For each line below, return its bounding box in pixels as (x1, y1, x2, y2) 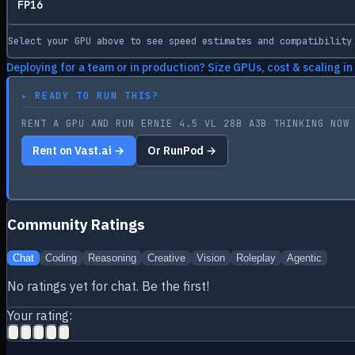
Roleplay (236, 252, 276, 265)
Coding (45, 252, 77, 265)
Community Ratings (7, 215, 145, 235)
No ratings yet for (7, 278, 111, 295)
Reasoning (88, 252, 136, 265)
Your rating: (7, 307, 72, 324)
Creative (147, 252, 185, 265)
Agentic (287, 252, 322, 265)
